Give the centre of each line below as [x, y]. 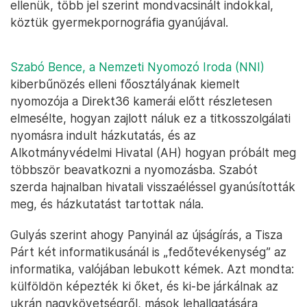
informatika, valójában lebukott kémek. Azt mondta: [152, 269]
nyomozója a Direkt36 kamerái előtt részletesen [141, 101]
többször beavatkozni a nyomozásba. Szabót [134, 170]
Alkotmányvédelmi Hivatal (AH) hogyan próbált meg [153, 153]
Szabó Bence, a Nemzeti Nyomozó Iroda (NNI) [137, 67]
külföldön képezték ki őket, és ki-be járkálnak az [144, 286]
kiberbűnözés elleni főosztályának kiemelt [125, 84]
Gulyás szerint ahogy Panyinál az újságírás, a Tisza [146, 235]
